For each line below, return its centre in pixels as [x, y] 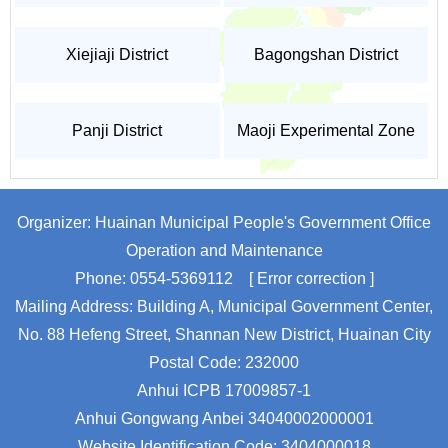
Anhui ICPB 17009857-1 [224, 391]
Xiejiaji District [117, 55]
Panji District [117, 131]
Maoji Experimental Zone [326, 131]
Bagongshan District [326, 55]
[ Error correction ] [311, 279]
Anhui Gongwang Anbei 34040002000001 [224, 419]
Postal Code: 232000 [224, 363]
